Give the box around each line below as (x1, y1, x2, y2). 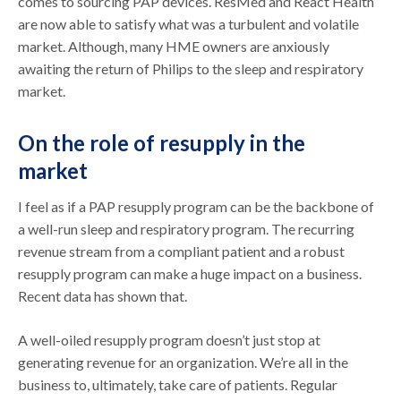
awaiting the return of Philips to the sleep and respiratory (18, 59, 364, 77)
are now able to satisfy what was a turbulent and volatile (18, 14, 360, 32)
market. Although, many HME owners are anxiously (18, 37, 330, 55)
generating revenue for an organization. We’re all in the (18, 353, 349, 371)
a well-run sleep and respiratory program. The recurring (18, 219, 355, 237)
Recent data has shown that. (18, 286, 193, 304)
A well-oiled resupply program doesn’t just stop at (18, 330, 321, 348)
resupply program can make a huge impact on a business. (18, 264, 363, 282)
